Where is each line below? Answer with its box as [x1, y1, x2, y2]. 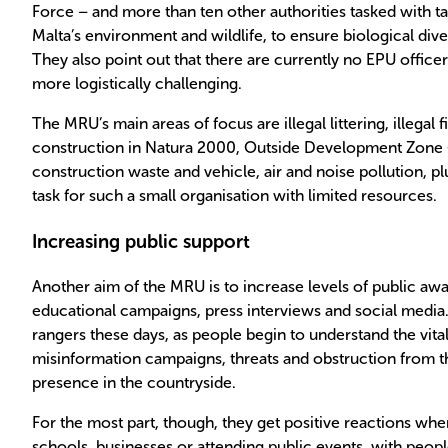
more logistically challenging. [32, 74, 242, 94]
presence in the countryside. [32, 372, 236, 392]
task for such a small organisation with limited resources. [32, 186, 437, 206]
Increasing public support [32, 230, 250, 254]
